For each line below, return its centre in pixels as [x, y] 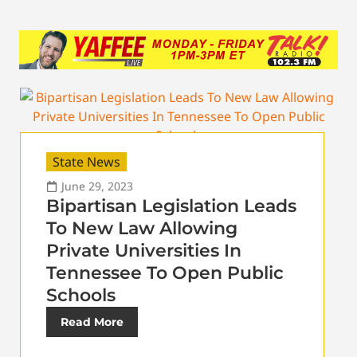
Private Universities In [144, 251]
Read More [92, 322]
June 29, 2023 [97, 186]
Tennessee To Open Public [165, 273]
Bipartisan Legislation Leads [171, 206]
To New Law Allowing [142, 229]
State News [86, 162]
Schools [81, 296]
